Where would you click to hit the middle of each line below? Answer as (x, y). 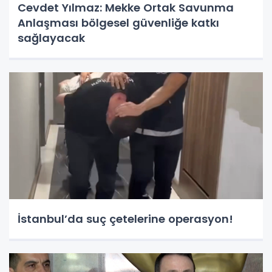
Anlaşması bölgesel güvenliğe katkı (118, 22)
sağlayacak (51, 38)
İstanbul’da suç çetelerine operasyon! (125, 219)
